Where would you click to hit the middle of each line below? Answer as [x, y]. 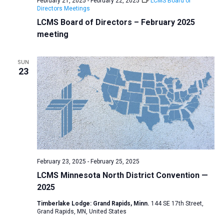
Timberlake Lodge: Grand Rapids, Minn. [94, 204]
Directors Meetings [63, 8]
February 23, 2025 [61, 162]
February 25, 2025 [115, 162]
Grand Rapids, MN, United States [81, 212]
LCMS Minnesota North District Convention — [122, 175]
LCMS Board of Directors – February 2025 [116, 22]
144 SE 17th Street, [177, 204]
